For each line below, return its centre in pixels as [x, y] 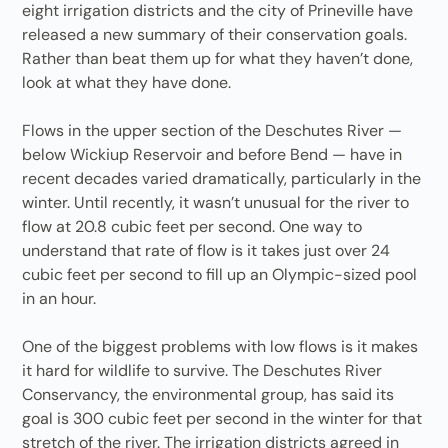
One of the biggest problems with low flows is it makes [220, 346]
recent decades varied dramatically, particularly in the [222, 178]
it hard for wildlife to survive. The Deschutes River [202, 370]
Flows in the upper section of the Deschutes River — [212, 130]
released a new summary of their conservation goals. [215, 34]
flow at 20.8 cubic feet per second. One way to [192, 226]
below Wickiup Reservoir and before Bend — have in [212, 154]
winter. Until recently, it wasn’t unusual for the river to [216, 202]
